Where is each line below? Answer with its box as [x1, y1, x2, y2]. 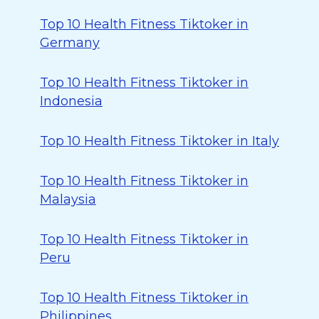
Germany [40, 35, 100, 51]
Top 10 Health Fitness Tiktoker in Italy [40, 133, 279, 149]
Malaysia [40, 192, 96, 207]
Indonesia [40, 93, 103, 109]
